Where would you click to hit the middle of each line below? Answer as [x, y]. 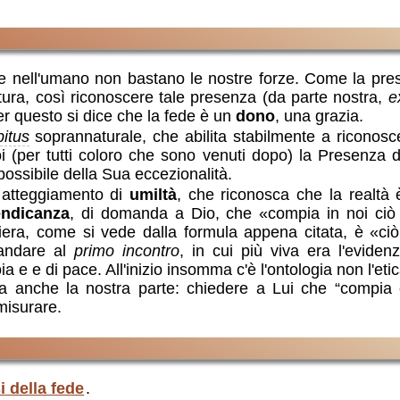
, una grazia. [319, 116]
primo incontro [127, 250]
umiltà [154, 194]
